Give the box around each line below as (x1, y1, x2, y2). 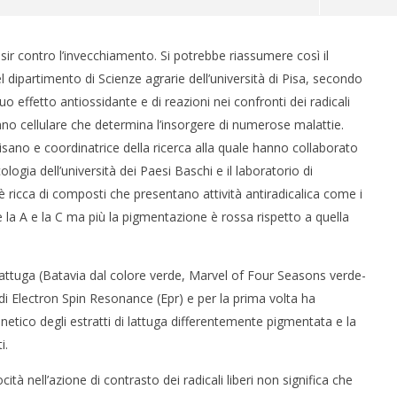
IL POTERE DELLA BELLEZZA (165, 198, 339, 215)
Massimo (174, 279, 220, 295)
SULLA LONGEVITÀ (165, 216, 285, 234)
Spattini (165, 293, 203, 309)
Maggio (165, 253, 203, 269)
